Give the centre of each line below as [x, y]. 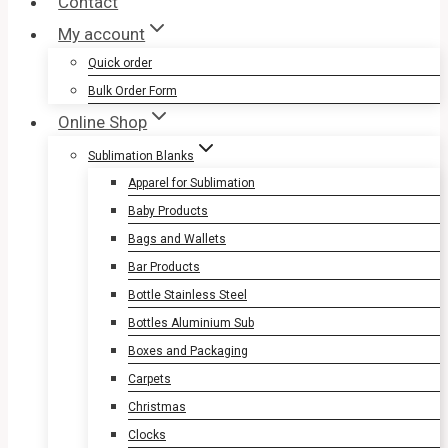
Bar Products [164, 267]
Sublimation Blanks [141, 156]
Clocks [147, 435]
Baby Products [168, 211]
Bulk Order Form [132, 91]
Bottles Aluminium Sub [191, 323]
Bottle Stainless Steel [187, 295]
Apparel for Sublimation [191, 183]
